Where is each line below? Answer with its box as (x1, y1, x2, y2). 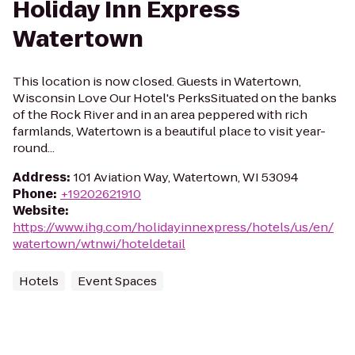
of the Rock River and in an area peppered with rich (13, 106, 307, 123)
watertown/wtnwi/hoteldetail (13, 235, 185, 252)
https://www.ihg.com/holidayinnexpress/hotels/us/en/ (13, 219, 334, 235)
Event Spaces (78, 273, 157, 289)
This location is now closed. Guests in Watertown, (13, 73, 301, 90)
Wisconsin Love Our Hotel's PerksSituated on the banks (13, 90, 337, 106)
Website (13, 202, 65, 219)
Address (13, 169, 67, 185)
